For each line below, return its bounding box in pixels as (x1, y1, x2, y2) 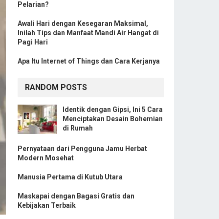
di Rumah (63, 124, 93, 132)
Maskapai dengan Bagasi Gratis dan (18, 192, 134, 200)
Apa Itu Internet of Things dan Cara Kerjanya (18, 57, 160, 65)
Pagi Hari (18, 38, 48, 46)
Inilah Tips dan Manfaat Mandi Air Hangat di (18, 29, 159, 37)
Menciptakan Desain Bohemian (63, 115, 163, 123)
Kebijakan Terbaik (18, 201, 76, 209)
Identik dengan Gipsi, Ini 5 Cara (63, 106, 163, 113)
